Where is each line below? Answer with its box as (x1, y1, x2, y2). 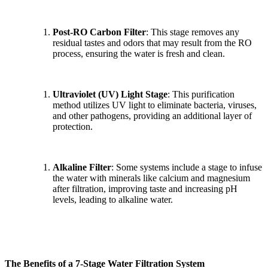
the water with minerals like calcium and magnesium (53, 172, 250, 183)
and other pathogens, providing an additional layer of (53, 110, 252, 121)
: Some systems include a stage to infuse (111, 162, 262, 172)
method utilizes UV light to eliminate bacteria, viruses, (53, 99, 257, 110)
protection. (53, 121, 95, 132)
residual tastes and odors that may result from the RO (53, 37, 252, 48)
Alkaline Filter (53, 162, 111, 172)
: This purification (167, 89, 234, 99)
